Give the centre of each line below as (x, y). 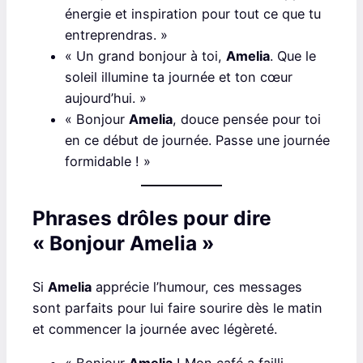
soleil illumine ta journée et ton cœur (179, 77)
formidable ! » (108, 161)
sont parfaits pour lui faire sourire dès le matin (177, 307)
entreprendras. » (116, 34)
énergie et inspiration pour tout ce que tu (193, 13)
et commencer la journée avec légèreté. (155, 329)
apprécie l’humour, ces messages (197, 286)
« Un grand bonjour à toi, (145, 56)
